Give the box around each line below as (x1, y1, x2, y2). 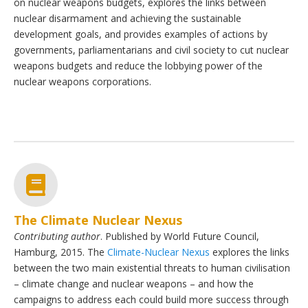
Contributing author (14, 229, 100, 243)
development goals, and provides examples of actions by (14, 27, 267, 41)
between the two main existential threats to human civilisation (14, 261, 290, 274)
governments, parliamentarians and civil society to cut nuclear (14, 43, 289, 57)
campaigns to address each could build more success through (14, 292, 289, 306)
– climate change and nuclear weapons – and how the (14, 276, 254, 290)
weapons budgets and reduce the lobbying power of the (14, 59, 263, 73)
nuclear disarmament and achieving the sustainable (14, 12, 241, 25)
